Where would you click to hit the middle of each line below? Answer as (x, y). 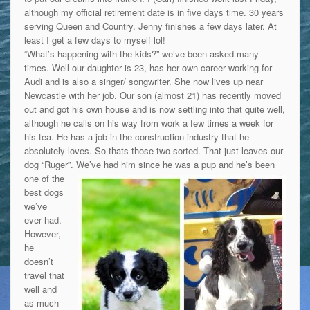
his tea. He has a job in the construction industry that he (136, 136)
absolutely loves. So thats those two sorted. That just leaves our (153, 150)
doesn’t (38, 261)
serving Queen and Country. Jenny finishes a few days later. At (150, 26)
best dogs (44, 192)
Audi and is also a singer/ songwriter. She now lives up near (143, 81)
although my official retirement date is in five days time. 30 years (154, 12)
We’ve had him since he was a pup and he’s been (175, 164)
